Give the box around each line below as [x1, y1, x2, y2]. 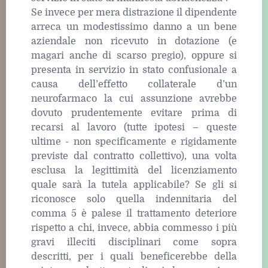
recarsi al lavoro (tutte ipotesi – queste [31, 122, 237, 133]
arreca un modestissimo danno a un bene [31, 22, 237, 33]
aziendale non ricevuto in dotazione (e [31, 36, 237, 47]
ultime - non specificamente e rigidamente [31, 136, 237, 148]
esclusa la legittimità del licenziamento [31, 165, 237, 176]
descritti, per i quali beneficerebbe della [31, 251, 237, 263]
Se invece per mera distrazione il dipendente [31, 7, 237, 19]
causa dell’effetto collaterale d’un [31, 79, 237, 90]
